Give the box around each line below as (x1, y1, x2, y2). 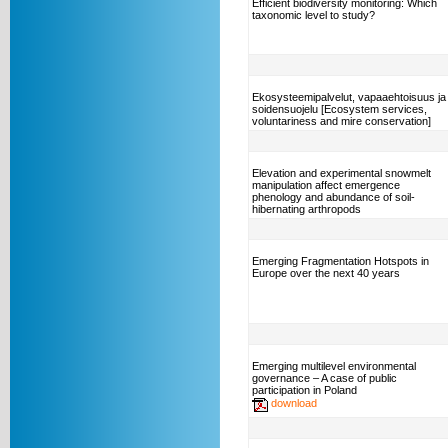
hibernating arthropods (252, 203, 361, 215)
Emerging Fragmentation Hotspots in (252, 255, 429, 267)
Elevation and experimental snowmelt (252, 167, 431, 179)
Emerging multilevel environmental (252, 360, 416, 372)
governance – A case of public (252, 372, 397, 384)
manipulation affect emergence (252, 179, 400, 191)
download (271, 396, 317, 409)
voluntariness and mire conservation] (252, 115, 431, 127)
